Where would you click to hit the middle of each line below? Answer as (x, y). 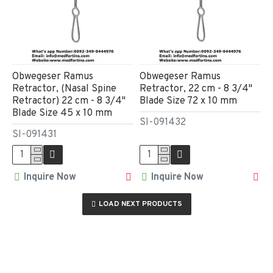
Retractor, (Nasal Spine (64, 89)
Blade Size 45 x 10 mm (62, 113)
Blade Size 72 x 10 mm (188, 101)
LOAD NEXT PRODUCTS (140, 204)
